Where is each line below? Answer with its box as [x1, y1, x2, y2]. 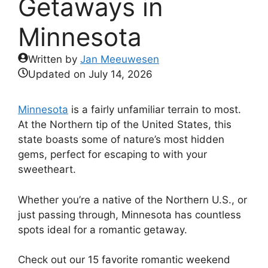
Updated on [28, 68, 89, 80]
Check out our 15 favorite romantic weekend [18, 254, 230, 266]
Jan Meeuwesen [80, 53, 159, 65]
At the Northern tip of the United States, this [18, 118, 232, 130]
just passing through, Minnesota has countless [18, 208, 241, 221]
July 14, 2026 [89, 68, 153, 80]
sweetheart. [18, 163, 76, 175]
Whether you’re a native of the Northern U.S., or [18, 193, 247, 206]
